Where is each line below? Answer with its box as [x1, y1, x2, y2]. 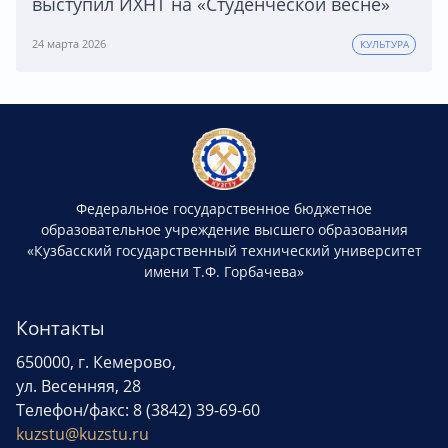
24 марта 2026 [32, 35, 106, 51]
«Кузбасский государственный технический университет [26, 241, 422, 261]
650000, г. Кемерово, [16, 351, 176, 374]
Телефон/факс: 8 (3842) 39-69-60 [16, 399, 260, 422]
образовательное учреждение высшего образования [40, 220, 408, 240]
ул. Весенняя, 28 [16, 375, 141, 398]
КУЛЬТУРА [359, 37, 409, 51]
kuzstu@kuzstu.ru [16, 423, 149, 446]
